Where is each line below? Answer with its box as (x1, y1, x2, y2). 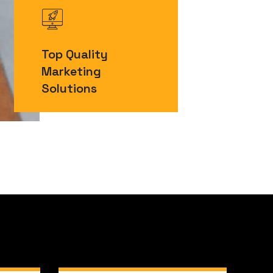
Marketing (41, 63, 101, 79)
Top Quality (41, 46, 108, 62)
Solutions (41, 80, 97, 96)
